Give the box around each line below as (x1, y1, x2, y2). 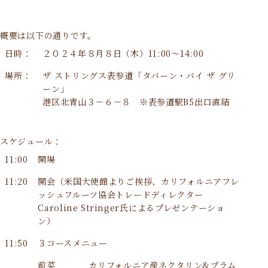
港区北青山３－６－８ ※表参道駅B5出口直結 (42, 95, 230, 108)
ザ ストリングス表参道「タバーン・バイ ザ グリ (42, 69, 236, 81)
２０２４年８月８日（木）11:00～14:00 (42, 47, 204, 59)
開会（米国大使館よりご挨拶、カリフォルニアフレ (38, 175, 239, 188)
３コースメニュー (38, 237, 108, 249)
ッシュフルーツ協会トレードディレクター (38, 188, 203, 201)
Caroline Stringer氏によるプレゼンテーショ (38, 202, 225, 214)
